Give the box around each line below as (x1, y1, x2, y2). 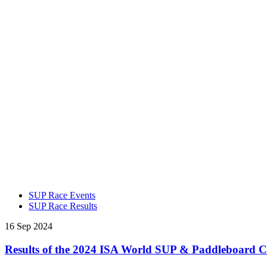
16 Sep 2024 (5, 221, 52, 231)
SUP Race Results (29, 200, 97, 211)
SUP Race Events (29, 190, 95, 200)
